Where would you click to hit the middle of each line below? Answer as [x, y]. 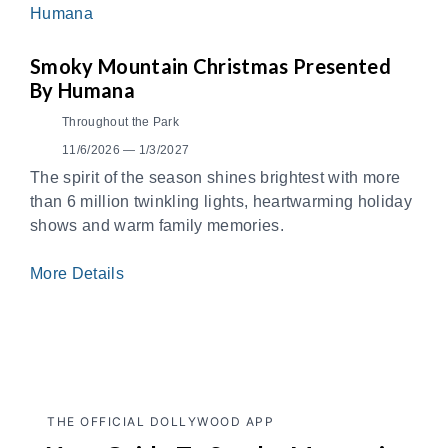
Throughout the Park [121, 122]
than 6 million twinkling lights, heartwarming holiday [221, 202]
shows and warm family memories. [157, 226]
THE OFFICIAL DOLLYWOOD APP [160, 422]
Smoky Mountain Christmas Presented [210, 66]
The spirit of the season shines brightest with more [215, 178]
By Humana [82, 90]
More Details [79, 274]
